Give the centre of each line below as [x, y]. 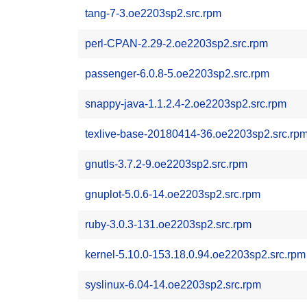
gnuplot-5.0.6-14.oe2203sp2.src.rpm [173, 194]
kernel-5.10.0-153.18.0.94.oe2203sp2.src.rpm [195, 255]
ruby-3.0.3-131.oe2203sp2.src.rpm [168, 224]
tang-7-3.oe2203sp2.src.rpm [153, 13]
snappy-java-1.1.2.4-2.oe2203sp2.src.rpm [186, 104]
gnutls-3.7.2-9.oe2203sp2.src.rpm [166, 164]
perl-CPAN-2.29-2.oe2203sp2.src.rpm [176, 44]
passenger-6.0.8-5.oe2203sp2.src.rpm [177, 74]
